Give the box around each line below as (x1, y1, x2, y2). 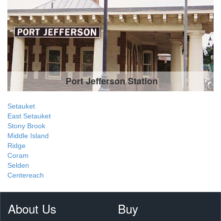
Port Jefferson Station (66, 74, 170, 87)
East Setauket (7, 111, 51, 120)
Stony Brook (7, 121, 45, 130)
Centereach (7, 171, 44, 179)
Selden (7, 161, 29, 169)
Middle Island (7, 131, 49, 140)
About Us (8, 199, 56, 217)
